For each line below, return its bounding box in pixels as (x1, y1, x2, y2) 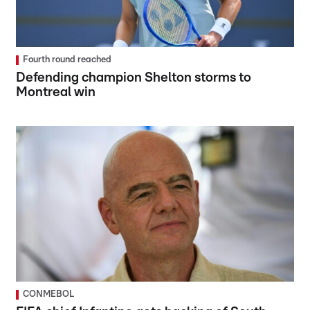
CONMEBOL (23, 290, 75, 300)
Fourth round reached (23, 55, 112, 64)
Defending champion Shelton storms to (16, 71, 252, 84)
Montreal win (16, 85, 96, 99)
